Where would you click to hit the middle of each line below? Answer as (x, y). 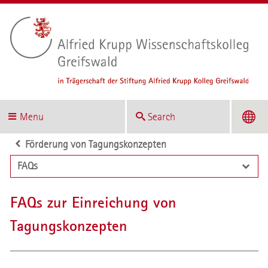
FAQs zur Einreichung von (93, 202)
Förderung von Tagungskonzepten (95, 144)
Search (162, 117)
